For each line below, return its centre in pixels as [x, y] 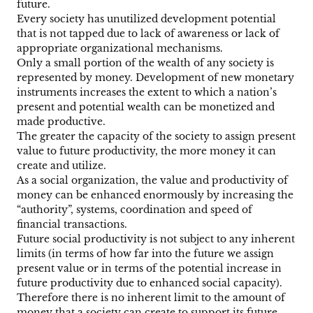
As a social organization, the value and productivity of [152, 181]
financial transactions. [72, 225]
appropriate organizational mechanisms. [120, 49]
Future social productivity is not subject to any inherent [156, 239]
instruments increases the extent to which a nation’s [147, 93]
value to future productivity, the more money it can [146, 151]
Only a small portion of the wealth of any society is [145, 63]
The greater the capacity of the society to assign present [156, 137]
